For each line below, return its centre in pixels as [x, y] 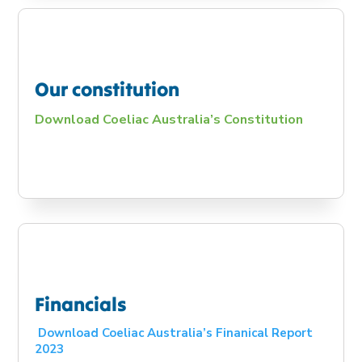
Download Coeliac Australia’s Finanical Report [176, 333]
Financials [81, 304]
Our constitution [107, 89]
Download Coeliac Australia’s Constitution [169, 120]
